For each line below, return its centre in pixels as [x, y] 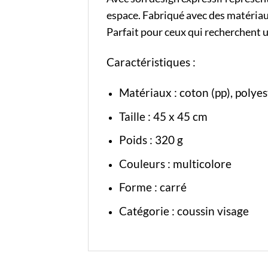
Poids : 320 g [151, 140]
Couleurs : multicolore [175, 163]
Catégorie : [148, 211]
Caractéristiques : [152, 62]
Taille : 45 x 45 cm [164, 116]
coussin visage [213, 211]
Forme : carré [153, 187]
